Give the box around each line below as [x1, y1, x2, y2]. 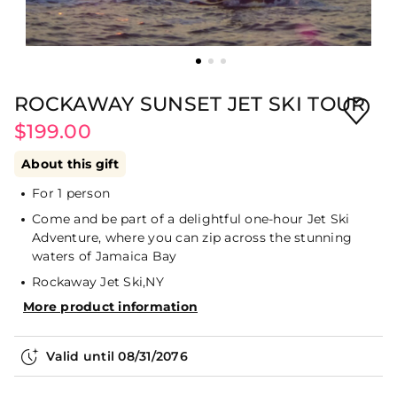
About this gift [21, 156, 119, 172]
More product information [23, 299, 198, 315]
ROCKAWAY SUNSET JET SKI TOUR [14, 92, 366, 116]
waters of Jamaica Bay [32, 248, 177, 264]
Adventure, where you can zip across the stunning [32, 230, 352, 245]
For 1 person [32, 185, 110, 201]
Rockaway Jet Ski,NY [32, 274, 164, 290]
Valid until [46, 348, 119, 364]
